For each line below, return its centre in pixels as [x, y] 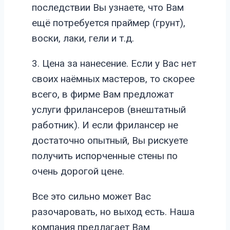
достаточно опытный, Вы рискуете [110, 140]
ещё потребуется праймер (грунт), [109, 23]
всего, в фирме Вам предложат [103, 94]
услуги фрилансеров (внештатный [109, 109]
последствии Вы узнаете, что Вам [108, 7]
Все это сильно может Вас [91, 196]
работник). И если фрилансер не [105, 125]
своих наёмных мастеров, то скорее [113, 79]
